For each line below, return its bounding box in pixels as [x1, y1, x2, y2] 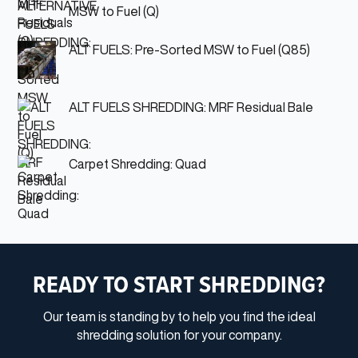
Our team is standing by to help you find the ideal [42, 309, 316, 323]
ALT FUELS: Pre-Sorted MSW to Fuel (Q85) [68, 43, 310, 57]
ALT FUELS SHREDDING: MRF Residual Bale [68, 100, 313, 113]
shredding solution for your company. [76, 328, 282, 341]
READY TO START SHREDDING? [33, 265, 325, 301]
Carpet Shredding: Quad [68, 157, 206, 171]
